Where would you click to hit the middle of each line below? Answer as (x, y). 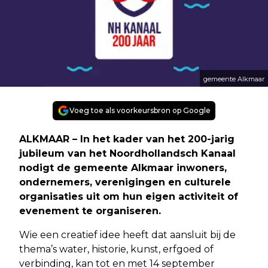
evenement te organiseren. (90, 211)
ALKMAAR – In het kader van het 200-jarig (127, 139)
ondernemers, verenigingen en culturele (125, 182)
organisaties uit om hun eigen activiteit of (129, 196)
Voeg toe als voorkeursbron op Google (140, 110)
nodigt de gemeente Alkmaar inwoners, (123, 167)
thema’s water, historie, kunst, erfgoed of (116, 249)
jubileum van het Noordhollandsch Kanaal (127, 153)
